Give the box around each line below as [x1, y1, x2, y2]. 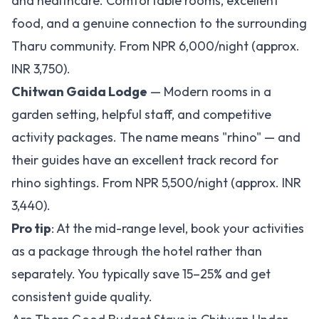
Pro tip [11, 220, 51, 236]
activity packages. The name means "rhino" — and [11, 129, 300, 145]
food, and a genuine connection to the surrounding [11, 15, 307, 31]
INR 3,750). [11, 61, 70, 77]
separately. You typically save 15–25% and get [11, 266, 271, 282]
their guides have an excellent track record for [11, 152, 278, 168]
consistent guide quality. [11, 288, 152, 305]
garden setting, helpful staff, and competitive [11, 106, 271, 122]
